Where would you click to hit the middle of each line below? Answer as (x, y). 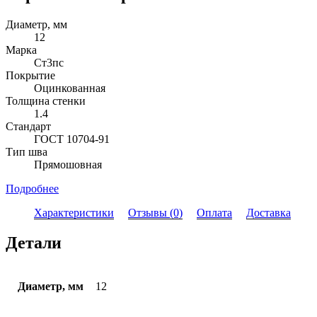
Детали (34, 243)
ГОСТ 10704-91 (72, 139)
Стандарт (28, 127)
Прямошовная (68, 165)
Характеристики (74, 213)
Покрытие (30, 76)
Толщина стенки (46, 101)
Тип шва (27, 152)
